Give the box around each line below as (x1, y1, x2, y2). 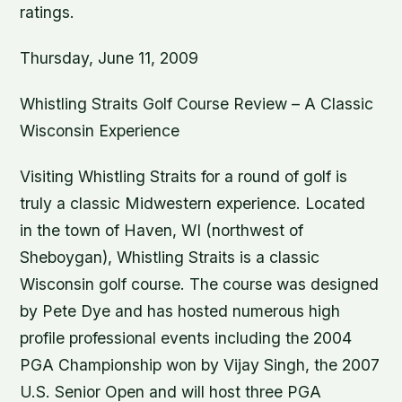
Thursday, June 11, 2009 (20, 48, 199, 68)
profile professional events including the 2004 (20, 328, 353, 348)
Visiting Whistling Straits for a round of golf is (20, 167, 348, 187)
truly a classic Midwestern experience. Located (20, 194, 366, 214)
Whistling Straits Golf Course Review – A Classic (20, 94, 374, 114)
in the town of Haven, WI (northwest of (20, 221, 304, 240)
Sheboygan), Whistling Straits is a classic (20, 248, 320, 267)
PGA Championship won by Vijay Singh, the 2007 (20, 355, 380, 375)
